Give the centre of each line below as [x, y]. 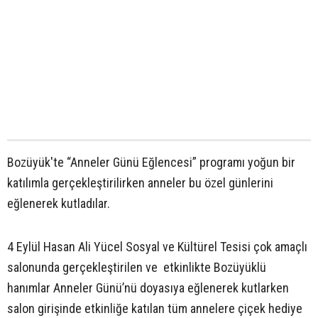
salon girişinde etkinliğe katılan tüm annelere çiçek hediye [155, 308]
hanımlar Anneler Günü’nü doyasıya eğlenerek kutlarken [148, 287]
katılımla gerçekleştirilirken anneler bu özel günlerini [140, 182]
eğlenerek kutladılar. [59, 203]
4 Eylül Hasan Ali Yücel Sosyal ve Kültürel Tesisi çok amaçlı [157, 246]
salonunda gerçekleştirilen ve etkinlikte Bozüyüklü [137, 267]
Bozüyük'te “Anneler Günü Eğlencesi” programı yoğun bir [151, 162]
